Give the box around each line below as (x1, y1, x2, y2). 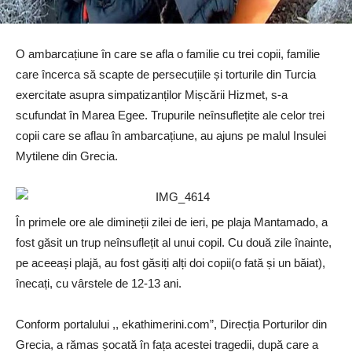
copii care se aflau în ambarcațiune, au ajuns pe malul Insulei (16, 129, 326, 143)
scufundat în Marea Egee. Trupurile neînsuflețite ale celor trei (16, 108, 324, 123)
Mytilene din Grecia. (16, 149, 118, 163)
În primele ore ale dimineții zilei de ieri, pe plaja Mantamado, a (16, 215, 328, 229)
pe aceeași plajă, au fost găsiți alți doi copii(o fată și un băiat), (16, 256, 325, 270)
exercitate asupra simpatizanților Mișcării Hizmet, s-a (16, 88, 288, 102)
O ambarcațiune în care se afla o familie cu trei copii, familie (16, 47, 320, 61)
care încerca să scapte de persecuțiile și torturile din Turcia (16, 68, 316, 82)
